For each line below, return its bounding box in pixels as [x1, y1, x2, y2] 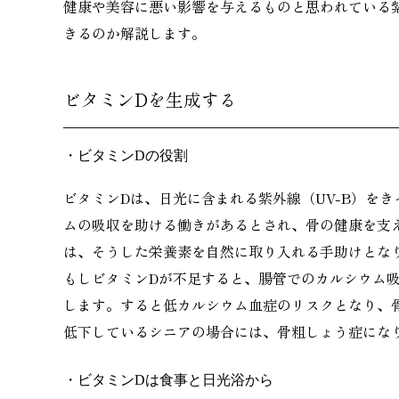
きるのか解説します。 [63, 21, 206, 44]
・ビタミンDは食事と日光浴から [63, 372, 273, 388]
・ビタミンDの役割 [63, 147, 188, 163]
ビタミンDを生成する [63, 85, 237, 112]
